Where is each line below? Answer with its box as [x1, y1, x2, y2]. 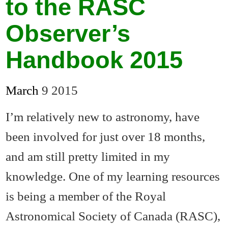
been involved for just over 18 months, [6, 129, 206, 144]
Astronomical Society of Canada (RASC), [6, 209, 221, 223]
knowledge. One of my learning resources [6, 169, 220, 184]
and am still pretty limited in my [6, 149, 170, 164]
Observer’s [6, 20, 131, 47]
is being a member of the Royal [6, 189, 166, 204]
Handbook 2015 [6, 46, 183, 74]
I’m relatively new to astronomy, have [6, 109, 200, 124]
